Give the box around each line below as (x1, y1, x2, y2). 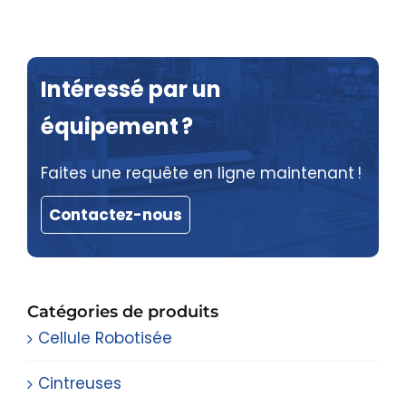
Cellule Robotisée (38, 326, 172, 349)
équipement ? (41, 111, 193, 141)
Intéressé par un (41, 73, 221, 104)
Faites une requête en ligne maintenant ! (41, 161, 362, 184)
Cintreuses (38, 372, 121, 394)
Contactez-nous (49, 203, 182, 226)
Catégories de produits (27, 301, 218, 322)
